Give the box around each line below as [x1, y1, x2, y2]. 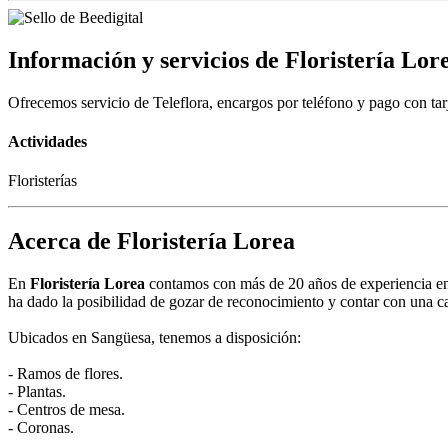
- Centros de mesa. [8, 401, 125, 419]
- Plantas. [8, 383, 66, 401]
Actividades [8, 132, 87, 150]
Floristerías [8, 172, 77, 190]
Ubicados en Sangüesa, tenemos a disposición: [8, 329, 301, 347]
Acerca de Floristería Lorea [8, 228, 295, 255]
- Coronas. [8, 419, 74, 437]
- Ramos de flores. [8, 365, 123, 383]
